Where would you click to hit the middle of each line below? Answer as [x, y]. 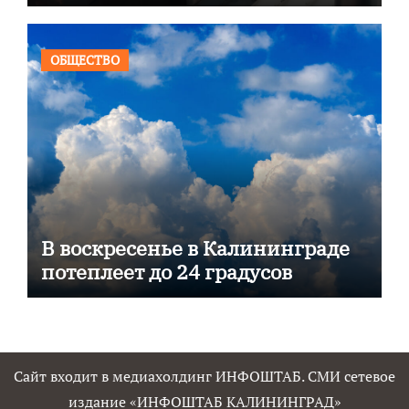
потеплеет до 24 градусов [166, 272]
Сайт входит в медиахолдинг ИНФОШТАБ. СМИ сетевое [204, 376]
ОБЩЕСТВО [84, 60]
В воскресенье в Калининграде [195, 248]
